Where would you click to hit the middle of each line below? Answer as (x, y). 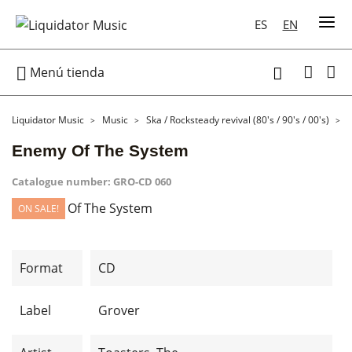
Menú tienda (66, 72)
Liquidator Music (48, 120)
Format (41, 268)
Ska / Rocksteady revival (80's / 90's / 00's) (238, 120)
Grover (119, 310)
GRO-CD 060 (142, 181)
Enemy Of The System (100, 150)
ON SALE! (38, 209)
